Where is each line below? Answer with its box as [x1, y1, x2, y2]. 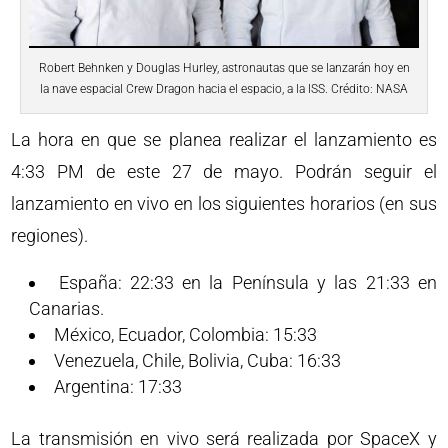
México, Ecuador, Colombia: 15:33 [54, 323, 318, 345]
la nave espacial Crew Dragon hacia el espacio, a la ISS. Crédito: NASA [40, 81, 408, 96]
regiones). [11, 224, 89, 246]
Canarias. [29, 297, 105, 319]
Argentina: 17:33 [54, 375, 183, 397]
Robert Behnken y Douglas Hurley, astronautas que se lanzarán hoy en [38, 60, 410, 75]
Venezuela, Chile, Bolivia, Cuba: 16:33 [54, 349, 342, 371]
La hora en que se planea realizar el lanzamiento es [11, 128, 437, 150]
